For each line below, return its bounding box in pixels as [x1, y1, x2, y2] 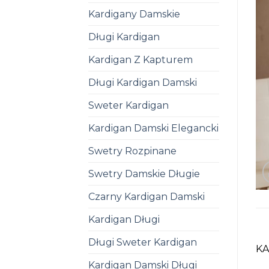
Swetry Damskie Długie [88, 168, 200, 180]
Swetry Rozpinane [88, 145, 177, 157]
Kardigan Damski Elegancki [88, 122, 219, 134]
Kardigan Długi [88, 213, 160, 225]
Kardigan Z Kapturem [88, 53, 193, 65]
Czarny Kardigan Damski [88, 190, 205, 202]
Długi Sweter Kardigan [88, 236, 197, 248]
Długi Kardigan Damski [88, 76, 197, 88]
